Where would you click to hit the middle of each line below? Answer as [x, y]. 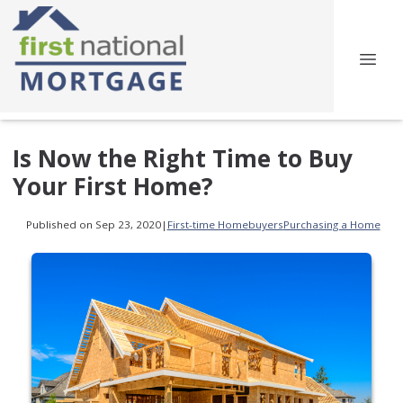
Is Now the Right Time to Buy [183, 158]
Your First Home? [113, 186]
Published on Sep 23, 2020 [93, 225]
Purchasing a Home [331, 225]
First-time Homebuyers [225, 225]
